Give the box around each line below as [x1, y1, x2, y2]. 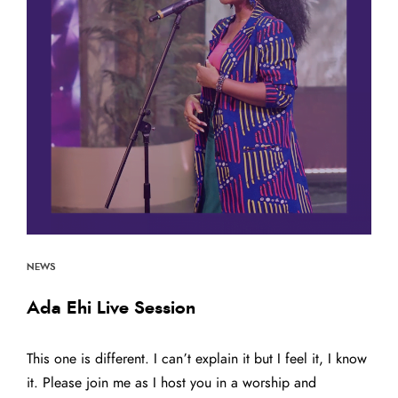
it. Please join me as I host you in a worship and [27, 376, 316, 391]
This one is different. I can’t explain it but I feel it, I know [27, 352, 367, 367]
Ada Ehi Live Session [27, 299, 195, 317]
